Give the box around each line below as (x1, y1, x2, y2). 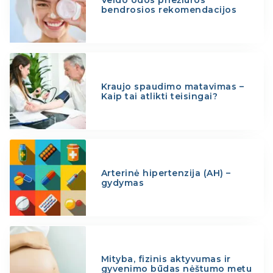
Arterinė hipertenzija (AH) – (101, 167, 231, 179)
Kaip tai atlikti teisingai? (101, 90, 218, 102)
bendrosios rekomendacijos (101, 4, 237, 16)
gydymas (101, 177, 144, 188)
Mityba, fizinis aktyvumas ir (101, 253, 231, 265)
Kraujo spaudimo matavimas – (101, 80, 244, 92)
